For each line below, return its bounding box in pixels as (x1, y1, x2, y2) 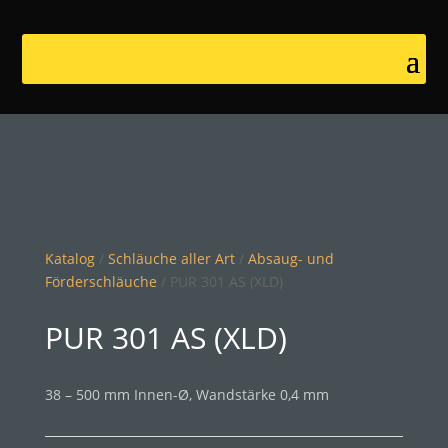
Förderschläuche (44, 272, 157, 291)
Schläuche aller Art (107, 249, 235, 268)
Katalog (44, 249, 95, 268)
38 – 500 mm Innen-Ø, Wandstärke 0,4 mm (44, 385, 329, 404)
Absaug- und (247, 249, 334, 268)
